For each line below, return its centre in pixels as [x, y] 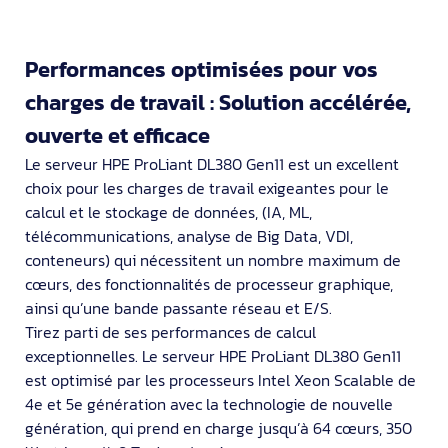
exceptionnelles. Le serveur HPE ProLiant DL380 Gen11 [213, 356]
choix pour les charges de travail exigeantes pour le [207, 188]
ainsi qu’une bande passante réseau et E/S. [178, 308]
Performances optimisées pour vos [201, 70]
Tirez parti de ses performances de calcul [170, 332]
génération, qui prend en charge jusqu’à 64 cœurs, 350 [218, 428]
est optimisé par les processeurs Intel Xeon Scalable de [220, 380]
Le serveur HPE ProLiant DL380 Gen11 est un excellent [212, 164]
